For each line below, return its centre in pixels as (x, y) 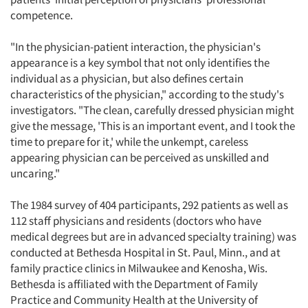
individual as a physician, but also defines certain (127, 78)
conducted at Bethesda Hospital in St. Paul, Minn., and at (145, 252)
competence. (42, 15)
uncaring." (35, 173)
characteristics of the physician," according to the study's (147, 94)
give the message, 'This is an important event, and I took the (153, 126)
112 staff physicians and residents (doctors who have (136, 221)
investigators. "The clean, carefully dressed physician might (152, 110)
